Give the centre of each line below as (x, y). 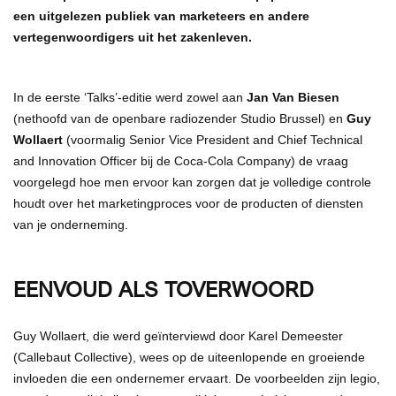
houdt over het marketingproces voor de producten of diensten (188, 203)
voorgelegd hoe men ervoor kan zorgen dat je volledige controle (192, 182)
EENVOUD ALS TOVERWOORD (164, 288)
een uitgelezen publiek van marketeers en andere (161, 15)
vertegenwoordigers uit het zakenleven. (133, 37)
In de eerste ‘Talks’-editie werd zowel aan (130, 97)
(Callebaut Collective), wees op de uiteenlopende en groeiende (189, 357)
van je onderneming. (71, 224)
